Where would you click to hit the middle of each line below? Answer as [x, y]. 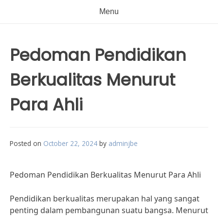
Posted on [27, 143]
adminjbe [123, 143]
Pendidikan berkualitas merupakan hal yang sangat [105, 199]
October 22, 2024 [70, 143]
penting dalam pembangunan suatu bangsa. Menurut [109, 210]
